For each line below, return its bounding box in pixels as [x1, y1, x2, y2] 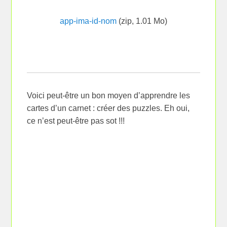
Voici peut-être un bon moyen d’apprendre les [27, 91, 191, 100]
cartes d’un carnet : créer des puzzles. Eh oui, [27, 103, 190, 112]
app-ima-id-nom [60, 16, 117, 25]
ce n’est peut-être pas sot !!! [27, 116, 125, 125]
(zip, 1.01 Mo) [117, 16, 167, 25]
